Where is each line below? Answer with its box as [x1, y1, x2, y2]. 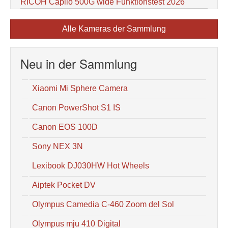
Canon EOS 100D [32, 123, 98, 131]
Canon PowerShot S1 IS [32, 103, 121, 112]
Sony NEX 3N [32, 142, 83, 151]
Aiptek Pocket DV [32, 181, 96, 189]
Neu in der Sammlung [20, 54, 137, 72]
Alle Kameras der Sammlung [62, 24, 166, 33]
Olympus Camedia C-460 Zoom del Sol [32, 200, 174, 209]
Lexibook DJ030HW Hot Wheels [32, 161, 149, 170]
